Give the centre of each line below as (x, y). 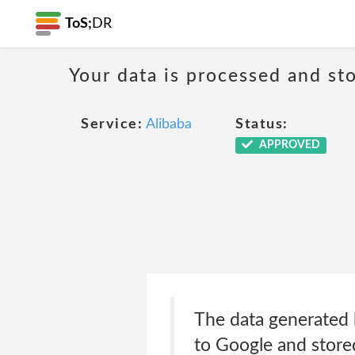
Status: (262, 124)
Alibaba (169, 124)
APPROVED (288, 145)
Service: (112, 124)
